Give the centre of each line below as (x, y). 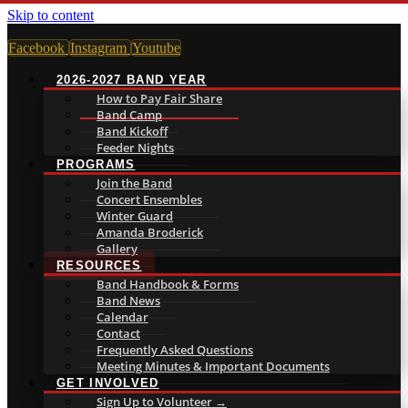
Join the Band (134, 183)
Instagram (98, 48)
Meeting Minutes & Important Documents (213, 366)
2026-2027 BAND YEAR (132, 80)
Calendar (122, 317)
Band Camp (129, 115)
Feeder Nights (135, 148)
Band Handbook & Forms (168, 284)
